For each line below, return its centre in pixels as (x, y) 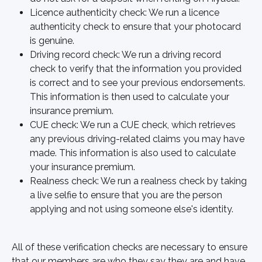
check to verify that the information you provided (137, 69)
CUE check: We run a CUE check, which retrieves (134, 125)
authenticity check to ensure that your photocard (137, 27)
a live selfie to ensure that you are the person (127, 195)
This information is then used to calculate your (131, 97)
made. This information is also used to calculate (134, 153)
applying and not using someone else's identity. (132, 209)
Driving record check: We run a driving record (127, 55)
